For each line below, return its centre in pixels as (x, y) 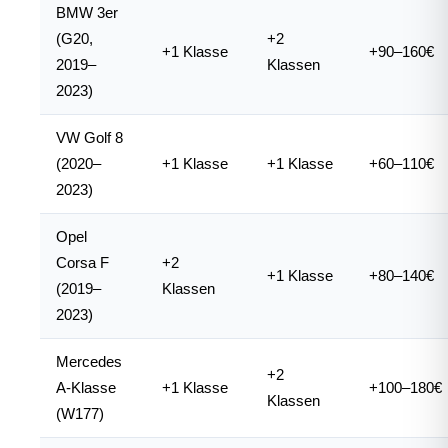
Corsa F (82, 262)
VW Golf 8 (89, 137)
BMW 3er (87, 12)
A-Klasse (86, 387)
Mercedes (89, 361)
